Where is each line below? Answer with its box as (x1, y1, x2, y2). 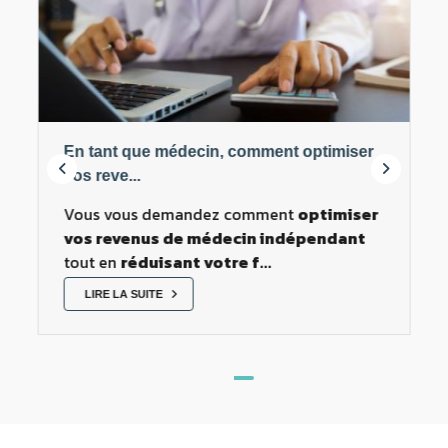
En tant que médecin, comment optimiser (63, 142, 374, 160)
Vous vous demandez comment (63, 201, 298, 226)
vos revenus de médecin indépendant (63, 225, 366, 250)
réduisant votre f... (120, 249, 272, 274)
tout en (63, 249, 121, 274)
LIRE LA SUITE (84, 287, 166, 300)
